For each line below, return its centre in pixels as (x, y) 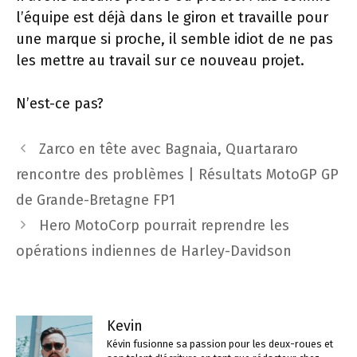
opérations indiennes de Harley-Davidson (154, 251)
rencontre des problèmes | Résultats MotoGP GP (177, 175)
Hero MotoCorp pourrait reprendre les (164, 226)
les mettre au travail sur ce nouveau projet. (160, 61)
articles (40, 189)
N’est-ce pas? (60, 104)
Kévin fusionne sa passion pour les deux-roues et (220, 344)
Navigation (51, 146)
